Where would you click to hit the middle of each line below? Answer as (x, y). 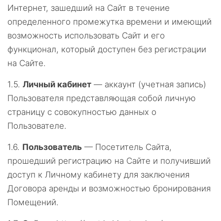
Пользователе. (37, 126)
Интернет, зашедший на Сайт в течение (89, 8)
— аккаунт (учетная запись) (149, 84)
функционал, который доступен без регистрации (107, 49)
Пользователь (52, 147)
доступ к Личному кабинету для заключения (98, 175)
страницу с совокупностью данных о (82, 112)
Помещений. (33, 202)
